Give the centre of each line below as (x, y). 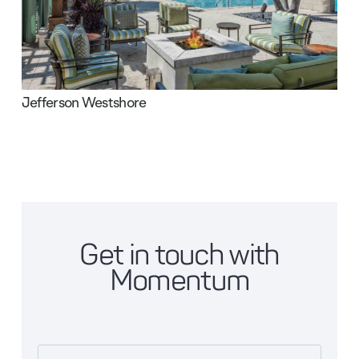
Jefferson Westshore (84, 103)
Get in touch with (179, 256)
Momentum (179, 281)
